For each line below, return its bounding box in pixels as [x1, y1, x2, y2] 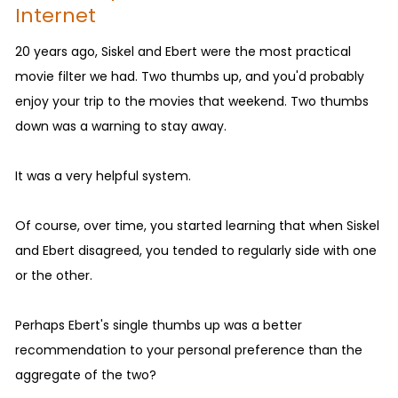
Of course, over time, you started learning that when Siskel [15, 216, 379, 235]
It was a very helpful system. [15, 166, 191, 185]
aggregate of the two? [15, 365, 156, 384]
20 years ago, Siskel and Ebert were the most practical [15, 42, 351, 60]
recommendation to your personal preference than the [15, 340, 362, 359]
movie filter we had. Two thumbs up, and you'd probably [15, 67, 364, 85]
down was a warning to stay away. [15, 116, 227, 135]
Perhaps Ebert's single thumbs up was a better [15, 315, 302, 334]
